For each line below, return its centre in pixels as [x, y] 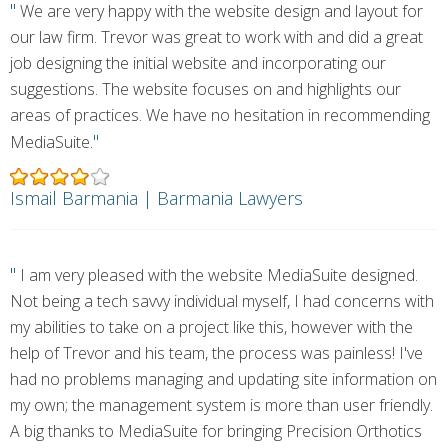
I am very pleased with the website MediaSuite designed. [217, 275]
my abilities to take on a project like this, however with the [211, 327]
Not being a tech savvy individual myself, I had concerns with [222, 301]
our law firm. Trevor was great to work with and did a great [216, 37]
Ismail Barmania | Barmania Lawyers [156, 198]
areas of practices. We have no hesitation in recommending [220, 115]
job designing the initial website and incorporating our [198, 63]
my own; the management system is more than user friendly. [221, 405]
